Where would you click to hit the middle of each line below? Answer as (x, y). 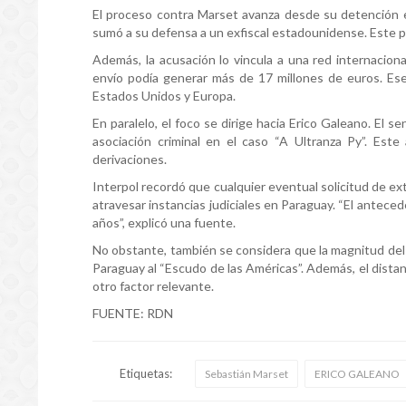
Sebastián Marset (246, 373)
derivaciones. (130, 159)
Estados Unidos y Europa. (165, 95)
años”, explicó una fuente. (164, 222)
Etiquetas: (146, 373)
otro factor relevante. (155, 285)
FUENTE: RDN (133, 313)
